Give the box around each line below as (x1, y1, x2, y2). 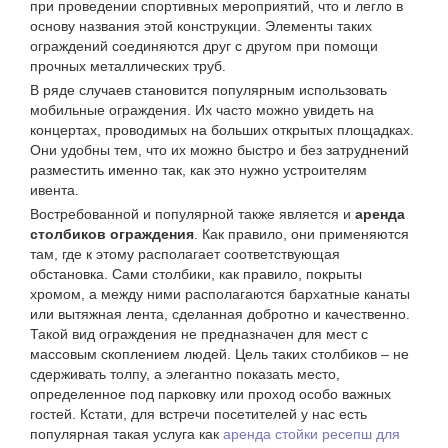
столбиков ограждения (30, 226, 194, 243)
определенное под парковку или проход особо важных (30, 386, 391, 403)
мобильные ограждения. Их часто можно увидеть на (30, 102, 374, 119)
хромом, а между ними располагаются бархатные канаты (30, 286, 410, 303)
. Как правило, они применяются (194, 226, 409, 243)
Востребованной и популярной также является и (30, 206, 355, 223)
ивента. (30, 182, 79, 199)
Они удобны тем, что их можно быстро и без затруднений (30, 142, 409, 159)
